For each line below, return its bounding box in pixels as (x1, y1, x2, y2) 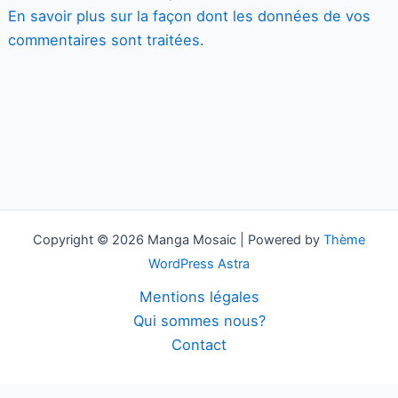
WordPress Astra (148, 256, 250, 272)
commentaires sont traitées (7, 31, 200, 50)
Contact (171, 336, 227, 354)
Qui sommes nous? (132, 312, 266, 330)
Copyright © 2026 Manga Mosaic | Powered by (33, 232, 323, 248)
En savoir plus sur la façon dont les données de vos (7, 7, 370, 26)
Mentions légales (139, 288, 259, 306)
